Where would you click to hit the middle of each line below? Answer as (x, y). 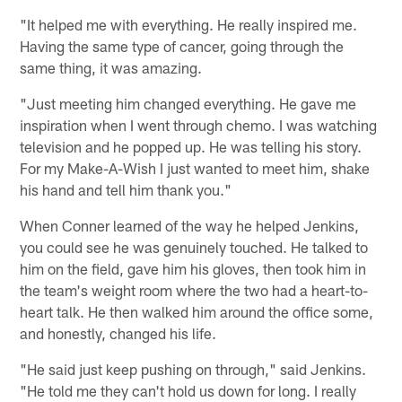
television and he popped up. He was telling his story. (191, 146)
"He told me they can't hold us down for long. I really (188, 390)
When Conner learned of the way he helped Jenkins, (190, 225)
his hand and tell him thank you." (126, 189)
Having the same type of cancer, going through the (182, 45)
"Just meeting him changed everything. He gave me (188, 103)
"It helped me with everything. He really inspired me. (189, 24)
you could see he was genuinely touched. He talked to (194, 246)
